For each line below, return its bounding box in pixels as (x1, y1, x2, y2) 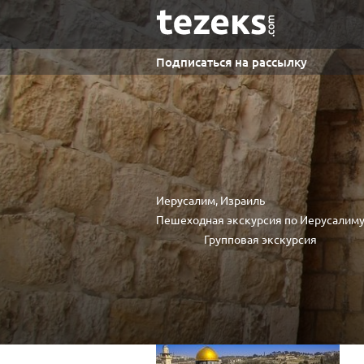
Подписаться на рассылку (156, 54, 307, 70)
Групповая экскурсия (204, 232, 317, 246)
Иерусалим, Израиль (156, 193, 265, 207)
